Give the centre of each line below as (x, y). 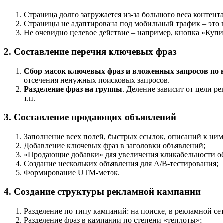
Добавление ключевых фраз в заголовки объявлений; (114, 145)
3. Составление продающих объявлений (90, 117)
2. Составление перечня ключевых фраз (90, 52)
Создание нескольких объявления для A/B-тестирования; (121, 163)
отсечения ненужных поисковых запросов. (97, 80)
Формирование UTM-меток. (72, 172)
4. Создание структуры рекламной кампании (102, 192)
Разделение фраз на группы (73, 89)
